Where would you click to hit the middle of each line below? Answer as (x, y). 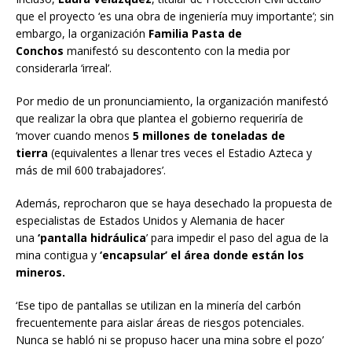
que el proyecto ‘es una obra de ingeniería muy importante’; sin (175, 16)
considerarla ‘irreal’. (64, 68)
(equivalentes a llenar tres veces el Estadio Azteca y (181, 152)
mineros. (40, 272)
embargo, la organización (81, 33)
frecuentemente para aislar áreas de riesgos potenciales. (160, 322)
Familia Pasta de (194, 33)
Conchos (41, 50)
